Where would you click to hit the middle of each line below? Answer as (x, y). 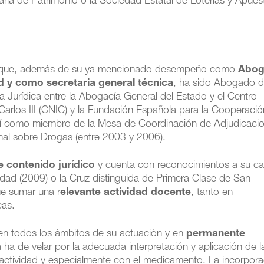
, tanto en (212, 193)
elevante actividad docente (126, 193)
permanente (216, 234)
